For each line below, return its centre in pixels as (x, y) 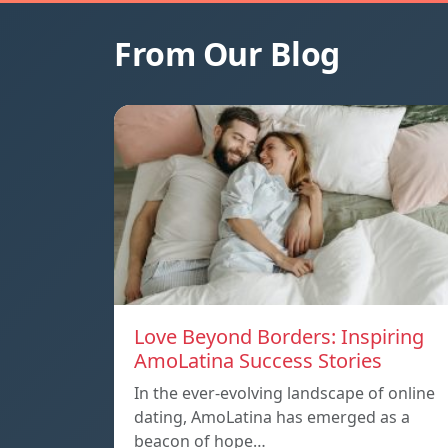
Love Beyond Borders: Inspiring (279, 337)
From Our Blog (227, 54)
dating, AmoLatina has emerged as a (272, 417)
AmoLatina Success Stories (258, 361)
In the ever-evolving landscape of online (284, 393)
